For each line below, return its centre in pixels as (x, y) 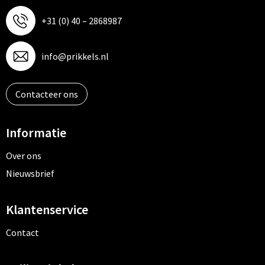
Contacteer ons (46, 94)
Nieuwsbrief (30, 173)
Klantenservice (47, 209)
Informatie (36, 132)
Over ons (23, 156)
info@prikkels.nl (75, 56)
